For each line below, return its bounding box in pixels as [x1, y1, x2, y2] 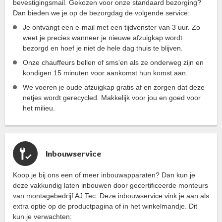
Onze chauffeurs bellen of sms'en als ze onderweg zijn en [23, 58, 204, 67]
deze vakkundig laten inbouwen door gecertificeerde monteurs [13, 181, 208, 190]
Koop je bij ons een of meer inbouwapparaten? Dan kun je [13, 171, 195, 179]
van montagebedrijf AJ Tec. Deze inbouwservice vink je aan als [13, 192, 209, 200]
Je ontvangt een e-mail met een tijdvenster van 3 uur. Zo [23, 23, 200, 32]
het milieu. [23, 104, 55, 112]
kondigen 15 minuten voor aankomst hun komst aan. [23, 69, 188, 77]
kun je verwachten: [13, 213, 72, 221]
